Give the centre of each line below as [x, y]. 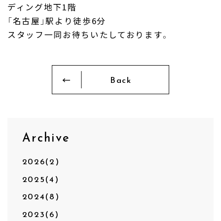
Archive [46, 138]
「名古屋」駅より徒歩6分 [57, 21]
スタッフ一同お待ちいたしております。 [89, 35]
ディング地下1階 [42, 7]
